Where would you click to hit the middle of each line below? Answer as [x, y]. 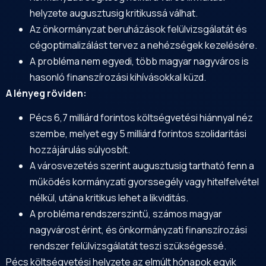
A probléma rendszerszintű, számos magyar [126, 214]
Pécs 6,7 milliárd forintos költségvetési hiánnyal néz [141, 118]
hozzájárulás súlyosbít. [80, 150]
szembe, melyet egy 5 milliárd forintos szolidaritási [138, 134]
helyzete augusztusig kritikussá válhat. [114, 13]
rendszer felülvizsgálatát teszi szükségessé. [128, 246]
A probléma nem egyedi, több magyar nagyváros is [139, 61]
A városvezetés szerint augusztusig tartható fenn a [142, 166]
